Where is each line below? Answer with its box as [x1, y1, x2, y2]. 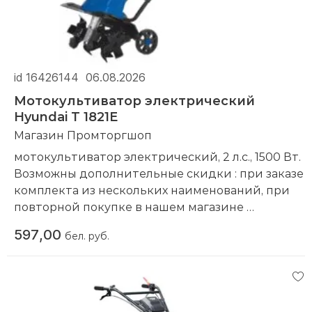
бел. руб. [65, 228, 109, 242]
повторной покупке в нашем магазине [14, 198, 247, 214]
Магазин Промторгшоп [14, 127, 152, 142]
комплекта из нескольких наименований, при [14, 182, 290, 197]
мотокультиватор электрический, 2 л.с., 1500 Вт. [14, 148, 301, 164]
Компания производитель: [14, 215, 177, 231]
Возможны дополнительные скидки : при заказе [14, 165, 304, 180]
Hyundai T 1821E [14, 107, 118, 125]
